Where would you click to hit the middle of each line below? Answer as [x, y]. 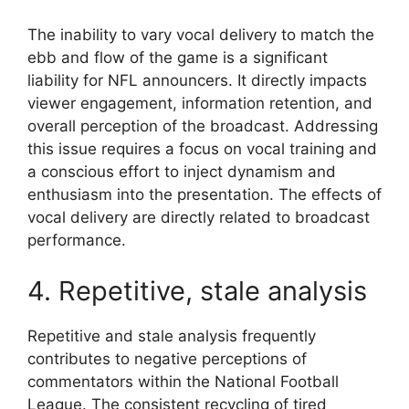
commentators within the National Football [183, 381]
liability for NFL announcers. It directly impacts [197, 81]
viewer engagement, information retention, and [200, 104]
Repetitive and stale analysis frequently [172, 336]
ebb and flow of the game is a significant [178, 58]
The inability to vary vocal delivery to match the [201, 35]
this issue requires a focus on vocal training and [202, 149]
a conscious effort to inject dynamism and [182, 172]
